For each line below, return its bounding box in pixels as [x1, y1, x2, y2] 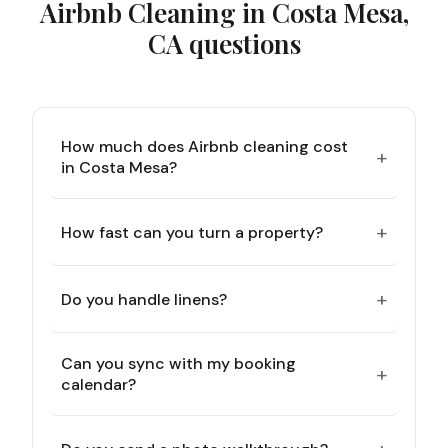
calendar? [61, 374, 136, 395]
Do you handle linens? [61, 288, 227, 310]
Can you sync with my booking [61, 353, 296, 374]
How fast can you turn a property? [61, 221, 323, 243]
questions [182, 26, 301, 61]
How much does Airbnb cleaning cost [61, 136, 348, 157]
